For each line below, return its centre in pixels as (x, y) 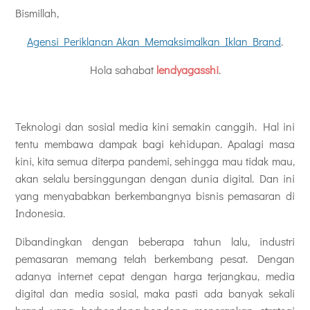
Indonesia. (40, 212)
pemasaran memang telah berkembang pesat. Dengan (155, 258)
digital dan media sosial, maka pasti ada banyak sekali (155, 293)
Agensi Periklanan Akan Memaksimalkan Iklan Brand (154, 41)
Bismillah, (38, 12)
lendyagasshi (187, 69)
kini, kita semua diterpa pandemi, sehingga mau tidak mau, (155, 161)
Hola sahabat (123, 69)
